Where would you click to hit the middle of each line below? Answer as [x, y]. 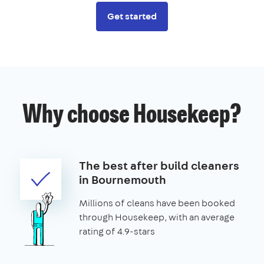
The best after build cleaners [159, 165]
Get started [132, 16]
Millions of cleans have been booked [157, 203]
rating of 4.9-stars [117, 231]
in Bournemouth [123, 179]
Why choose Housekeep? [132, 116]
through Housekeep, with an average [157, 217]
